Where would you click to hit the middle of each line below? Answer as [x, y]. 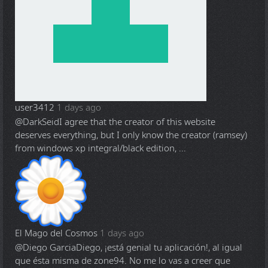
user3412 [35, 108]
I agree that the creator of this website [137, 122]
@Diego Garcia [45, 248]
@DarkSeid [37, 122]
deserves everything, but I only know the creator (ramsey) [131, 135]
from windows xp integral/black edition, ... [100, 149]
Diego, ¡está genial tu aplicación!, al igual [159, 248]
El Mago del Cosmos [56, 234]
